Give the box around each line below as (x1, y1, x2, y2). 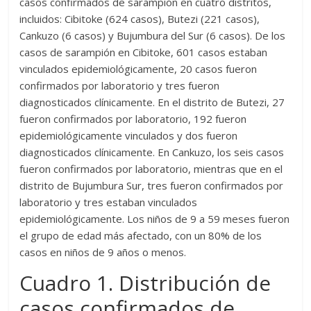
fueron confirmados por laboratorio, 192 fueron (19, 112, 247, 126)
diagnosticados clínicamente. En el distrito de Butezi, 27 (19, 95, 285, 110)
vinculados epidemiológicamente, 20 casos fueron (19, 62, 258, 76)
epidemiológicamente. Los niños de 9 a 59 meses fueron (19, 212, 290, 226)
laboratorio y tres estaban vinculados (19, 195, 198, 210)
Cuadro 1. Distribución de (19, 269, 271, 298)
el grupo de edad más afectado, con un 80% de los (19, 228, 262, 243)
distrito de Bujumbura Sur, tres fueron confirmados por (19, 178, 284, 193)
